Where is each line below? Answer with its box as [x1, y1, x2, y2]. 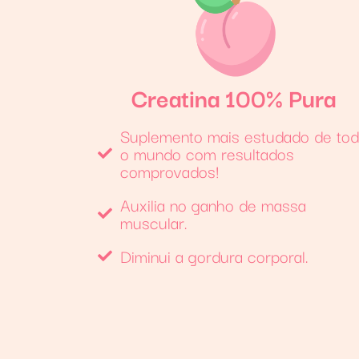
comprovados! [119, 157, 219, 184]
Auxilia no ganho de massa [119, 191, 306, 217]
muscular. [119, 208, 188, 235]
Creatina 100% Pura [131, 78, 337, 115]
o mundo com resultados [119, 139, 294, 166]
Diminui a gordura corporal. [119, 242, 309, 268]
